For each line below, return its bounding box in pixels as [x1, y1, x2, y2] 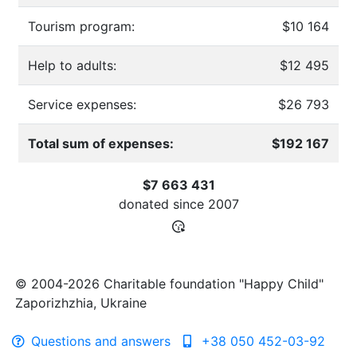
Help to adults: [28, 57, 116, 73]
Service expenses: [28, 96, 136, 112]
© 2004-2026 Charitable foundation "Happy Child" [15, 275, 324, 292]
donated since [118, 195, 208, 212]
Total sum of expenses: [28, 135, 174, 151]
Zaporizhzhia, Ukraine [15, 294, 147, 311]
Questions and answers [31, 332, 171, 349]
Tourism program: [28, 18, 135, 34]
